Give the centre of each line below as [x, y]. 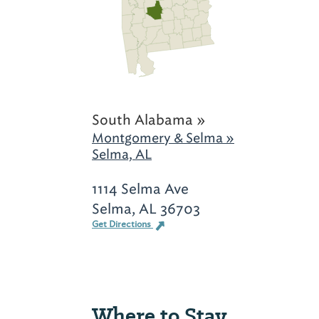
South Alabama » [149, 120]
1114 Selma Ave [140, 189]
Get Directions [122, 225]
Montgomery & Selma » [163, 138]
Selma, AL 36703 [146, 209]
